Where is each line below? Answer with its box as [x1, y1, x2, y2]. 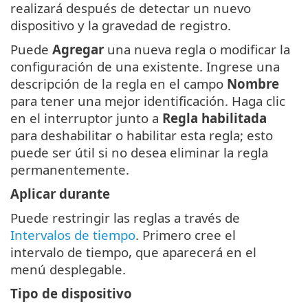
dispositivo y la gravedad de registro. [10, 16, 231, 34]
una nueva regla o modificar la [104, 41, 290, 58]
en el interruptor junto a [10, 109, 162, 127]
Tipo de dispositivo [10, 285, 132, 302]
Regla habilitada [162, 109, 267, 127]
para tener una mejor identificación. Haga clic [10, 92, 285, 110]
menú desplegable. [10, 261, 126, 278]
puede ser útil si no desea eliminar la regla [10, 144, 268, 162]
